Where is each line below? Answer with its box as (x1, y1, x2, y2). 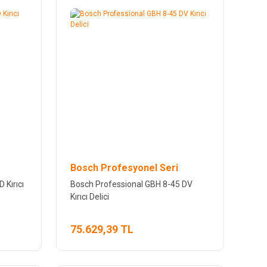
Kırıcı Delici (70, 191, 109, 201)
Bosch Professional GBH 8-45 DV (70, 179, 193, 189)
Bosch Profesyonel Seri (70, 162, 178, 173)
